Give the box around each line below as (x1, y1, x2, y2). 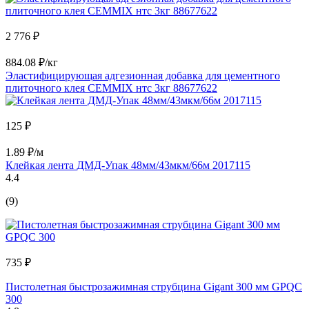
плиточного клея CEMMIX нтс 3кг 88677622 (6, 82, 217, 94)
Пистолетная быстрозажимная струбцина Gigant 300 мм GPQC (6, 281, 302, 293)
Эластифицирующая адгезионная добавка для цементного (6, 70, 280, 82)
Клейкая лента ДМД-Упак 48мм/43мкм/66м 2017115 (6, 159, 250, 172)
